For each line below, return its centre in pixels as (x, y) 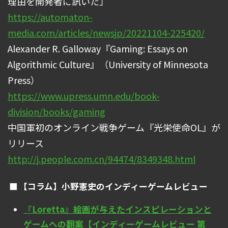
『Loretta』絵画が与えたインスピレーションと (118, 209)
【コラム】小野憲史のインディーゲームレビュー (113, 186)
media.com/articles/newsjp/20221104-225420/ (106, 32)
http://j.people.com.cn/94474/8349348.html (102, 159)
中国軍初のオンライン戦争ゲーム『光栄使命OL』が (114, 127)
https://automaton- (50, 17)
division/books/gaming (56, 111)
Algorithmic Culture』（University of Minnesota (108, 64)
